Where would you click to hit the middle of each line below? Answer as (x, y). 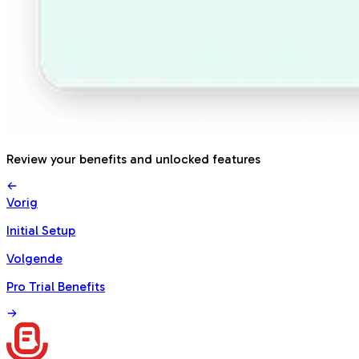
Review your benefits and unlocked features (133, 159)
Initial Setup (41, 231)
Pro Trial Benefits (56, 287)
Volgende (34, 259)
